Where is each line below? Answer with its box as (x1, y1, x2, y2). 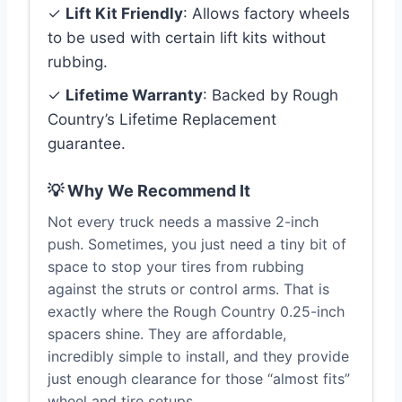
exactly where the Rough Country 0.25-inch (48, 302, 345, 321)
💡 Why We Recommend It (48, 181, 250, 201)
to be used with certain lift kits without (48, 29, 326, 48)
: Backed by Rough (203, 86, 338, 105)
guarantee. (48, 135, 126, 153)
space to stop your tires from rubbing (48, 258, 304, 276)
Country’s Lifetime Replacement (48, 110, 276, 129)
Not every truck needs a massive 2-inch (48, 213, 319, 232)
